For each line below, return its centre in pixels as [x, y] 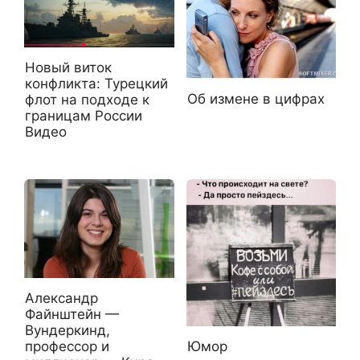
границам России [84, 116]
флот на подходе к [87, 100]
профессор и [67, 347]
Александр [61, 299]
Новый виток [68, 68]
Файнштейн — [72, 315]
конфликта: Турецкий [96, 84]
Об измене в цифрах [256, 98]
